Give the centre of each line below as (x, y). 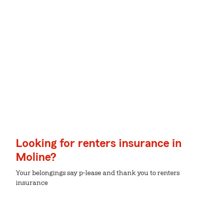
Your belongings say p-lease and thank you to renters (98, 173)
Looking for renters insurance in (99, 144)
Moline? (36, 157)
